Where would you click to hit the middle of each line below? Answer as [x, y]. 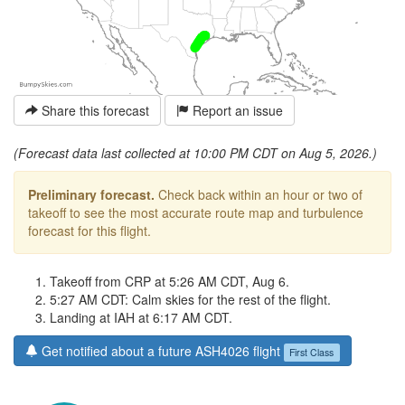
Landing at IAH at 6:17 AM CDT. [141, 318]
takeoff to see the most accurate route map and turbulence [196, 213]
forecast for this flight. [89, 231]
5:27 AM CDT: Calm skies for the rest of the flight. [190, 300]
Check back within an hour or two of [259, 195]
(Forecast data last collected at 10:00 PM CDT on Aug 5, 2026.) [195, 153]
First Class [312, 352]
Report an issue [236, 111]
